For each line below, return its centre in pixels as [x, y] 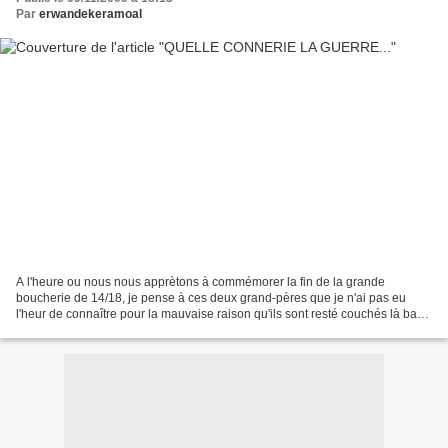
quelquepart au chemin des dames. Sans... [132, 329]
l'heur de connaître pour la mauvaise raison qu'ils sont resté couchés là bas [219, 313]
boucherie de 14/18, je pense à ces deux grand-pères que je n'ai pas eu [211, 297]
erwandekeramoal [90, 14]
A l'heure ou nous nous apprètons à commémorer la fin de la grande [200, 281]
